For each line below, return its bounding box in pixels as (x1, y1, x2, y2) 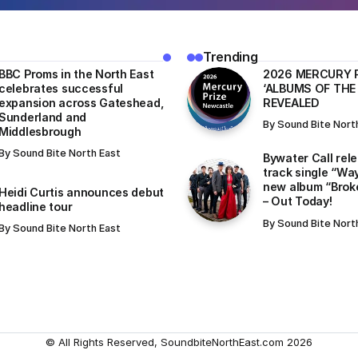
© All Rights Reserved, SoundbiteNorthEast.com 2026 (46, 335, 312, 348)
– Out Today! (263, 194, 332, 209)
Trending (203, 50, 258, 66)
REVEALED (263, 95, 320, 109)
